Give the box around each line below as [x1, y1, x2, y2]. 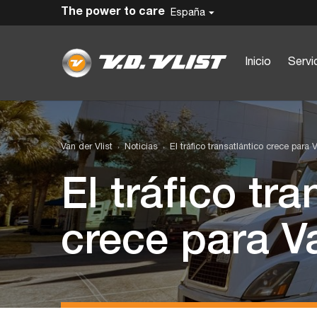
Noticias [124, 143, 158, 152]
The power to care [61, 6, 165, 17]
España [171, 8, 205, 18]
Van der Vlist [61, 143, 113, 152]
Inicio [245, 57, 271, 67]
